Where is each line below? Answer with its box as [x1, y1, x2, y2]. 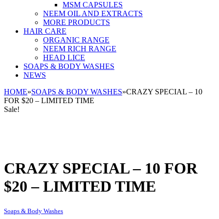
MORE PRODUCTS [43, 18, 110, 26]
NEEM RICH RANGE [43, 44, 116, 53]
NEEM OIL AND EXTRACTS [43, 9, 143, 18]
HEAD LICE [43, 53, 85, 62]
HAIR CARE [23, 27, 66, 35]
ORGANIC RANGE [43, 36, 109, 44]
